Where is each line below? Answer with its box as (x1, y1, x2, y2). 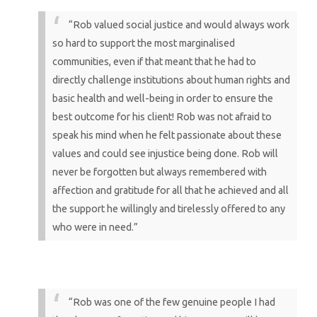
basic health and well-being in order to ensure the (52, 92, 273, 104)
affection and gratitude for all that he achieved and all (52, 184, 289, 196)
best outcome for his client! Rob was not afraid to (52, 110, 272, 122)
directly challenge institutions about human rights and (52, 74, 290, 86)
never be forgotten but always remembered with (52, 166, 267, 178)
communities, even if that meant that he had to (52, 55, 256, 67)
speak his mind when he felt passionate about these (52, 129, 282, 141)
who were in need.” (52, 221, 138, 233)
